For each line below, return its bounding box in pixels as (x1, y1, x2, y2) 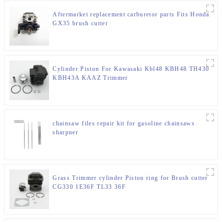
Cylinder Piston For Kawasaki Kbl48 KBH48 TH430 (53, 65, 210, 73)
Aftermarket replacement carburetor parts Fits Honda (53, 11, 210, 18)
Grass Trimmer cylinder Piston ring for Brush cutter (53, 174, 208, 182)
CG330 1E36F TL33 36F (53, 183, 126, 191)
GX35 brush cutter (53, 20, 108, 27)
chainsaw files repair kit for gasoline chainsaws (53, 120, 195, 127)
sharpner (53, 129, 79, 136)
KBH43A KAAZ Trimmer (53, 74, 128, 82)
